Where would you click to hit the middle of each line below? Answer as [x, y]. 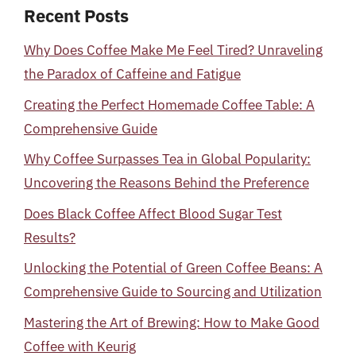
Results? [50, 237]
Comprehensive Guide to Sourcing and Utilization [173, 292]
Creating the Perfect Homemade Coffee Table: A [169, 104]
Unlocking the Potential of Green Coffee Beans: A [173, 268]
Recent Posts [76, 15]
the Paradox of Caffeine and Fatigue [132, 74]
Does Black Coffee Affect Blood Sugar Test [153, 213]
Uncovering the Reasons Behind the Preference [166, 183]
